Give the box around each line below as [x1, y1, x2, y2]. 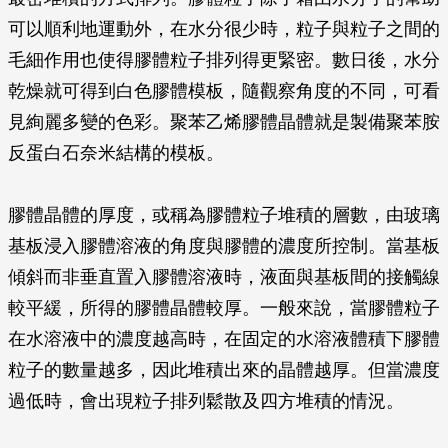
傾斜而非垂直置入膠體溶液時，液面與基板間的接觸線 [8, 267, 440, 287]
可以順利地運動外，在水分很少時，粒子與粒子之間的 [8, 19, 440, 39]
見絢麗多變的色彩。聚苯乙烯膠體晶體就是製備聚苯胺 [8, 112, 440, 132]
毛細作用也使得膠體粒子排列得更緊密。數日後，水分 [8, 50, 440, 70]
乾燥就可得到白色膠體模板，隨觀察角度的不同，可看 [8, 81, 440, 101]
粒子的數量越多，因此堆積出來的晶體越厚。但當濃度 [8, 360, 440, 380]
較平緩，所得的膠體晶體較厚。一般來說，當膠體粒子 [8, 298, 440, 318]
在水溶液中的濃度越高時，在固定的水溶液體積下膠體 [8, 329, 440, 349]
